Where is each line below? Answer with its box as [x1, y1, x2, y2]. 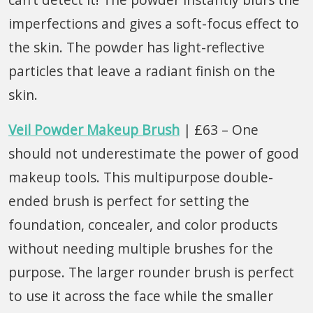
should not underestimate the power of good [8, 143, 299, 163]
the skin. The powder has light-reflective [8, 37, 265, 57]
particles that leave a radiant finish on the [8, 61, 275, 80]
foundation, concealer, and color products [8, 214, 277, 234]
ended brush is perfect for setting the [8, 191, 249, 210]
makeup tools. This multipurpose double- [8, 167, 273, 187]
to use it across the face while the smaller [8, 286, 273, 305]
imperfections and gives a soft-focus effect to [8, 13, 299, 33]
